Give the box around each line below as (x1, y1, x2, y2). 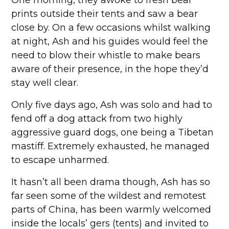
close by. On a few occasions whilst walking (11, 22, 211, 33)
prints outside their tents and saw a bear (11, 8, 198, 19)
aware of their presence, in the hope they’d (11, 63, 209, 75)
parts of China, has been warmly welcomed (11, 204, 212, 215)
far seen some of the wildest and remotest (11, 190, 207, 201)
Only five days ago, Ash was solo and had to (11, 99, 213, 110)
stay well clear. (11, 77, 79, 88)
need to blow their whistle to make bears (11, 50, 201, 61)
